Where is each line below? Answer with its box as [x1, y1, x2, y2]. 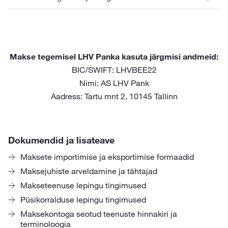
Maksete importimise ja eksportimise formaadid [20, 152, 194, 162]
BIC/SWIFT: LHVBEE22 [71, 65, 157, 75]
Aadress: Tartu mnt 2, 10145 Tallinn [50, 91, 178, 101]
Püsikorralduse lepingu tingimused [20, 194, 146, 205]
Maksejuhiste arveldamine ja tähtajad [20, 166, 157, 176]
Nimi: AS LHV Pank [79, 78, 149, 88]
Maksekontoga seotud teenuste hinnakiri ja [20, 209, 177, 219]
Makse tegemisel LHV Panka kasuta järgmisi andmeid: [10, 51, 218, 62]
